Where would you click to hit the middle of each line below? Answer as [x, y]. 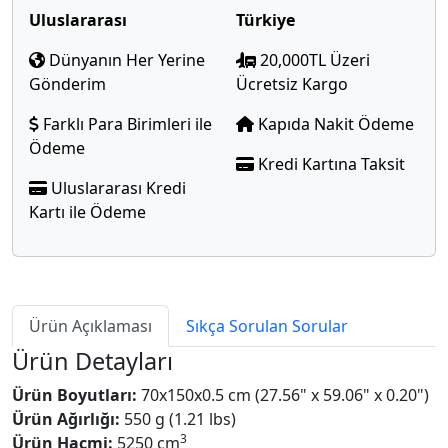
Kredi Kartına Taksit [329, 164]
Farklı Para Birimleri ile [125, 124]
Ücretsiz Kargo [292, 84]
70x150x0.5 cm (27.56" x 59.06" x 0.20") [283, 395]
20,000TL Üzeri [313, 60]
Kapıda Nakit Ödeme [334, 124]
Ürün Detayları [92, 361]
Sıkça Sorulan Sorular [267, 326]
